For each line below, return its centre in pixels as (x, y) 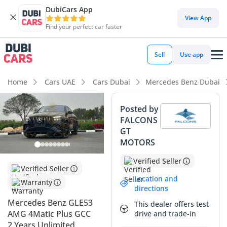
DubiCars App (69, 9)
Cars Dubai (110, 82)
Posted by (139, 109)
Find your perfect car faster (84, 27)
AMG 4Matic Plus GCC (49, 214)
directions (151, 188)
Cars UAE (59, 82)
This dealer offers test (172, 204)
